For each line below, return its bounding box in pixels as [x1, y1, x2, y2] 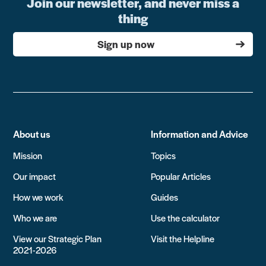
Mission [13, 148, 43, 161]
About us [13, 126, 51, 141]
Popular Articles [151, 169, 211, 182]
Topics [151, 148, 176, 161]
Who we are [13, 211, 58, 224]
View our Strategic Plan [13, 232, 102, 245]
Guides [151, 190, 178, 203]
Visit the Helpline [151, 232, 214, 245]
